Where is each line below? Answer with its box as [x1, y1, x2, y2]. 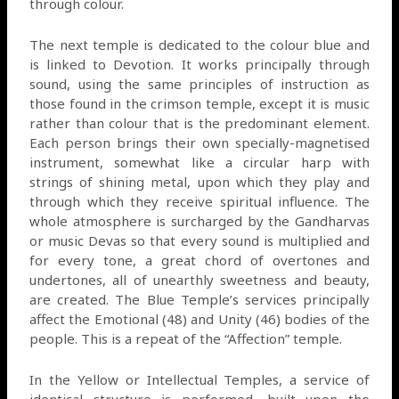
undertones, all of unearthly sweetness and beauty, [29, 270, 370, 289]
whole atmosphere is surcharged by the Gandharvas [29, 211, 370, 230]
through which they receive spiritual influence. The [29, 191, 370, 210]
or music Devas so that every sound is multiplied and [29, 231, 370, 249]
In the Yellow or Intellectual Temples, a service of [29, 370, 370, 388]
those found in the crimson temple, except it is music [29, 94, 370, 112]
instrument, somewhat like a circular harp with [29, 152, 370, 171]
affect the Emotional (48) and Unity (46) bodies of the [29, 309, 370, 328]
